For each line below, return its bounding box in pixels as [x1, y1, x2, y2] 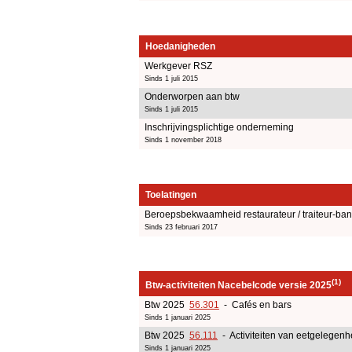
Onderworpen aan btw [145, 90, 240, 102]
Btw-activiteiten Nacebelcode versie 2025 [145, 279, 332, 291]
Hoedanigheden [145, 40, 215, 52]
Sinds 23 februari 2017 [145, 222, 218, 231]
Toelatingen [145, 189, 196, 200]
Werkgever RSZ [145, 60, 212, 71]
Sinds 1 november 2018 [145, 135, 222, 144]
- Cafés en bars [219, 299, 291, 310]
